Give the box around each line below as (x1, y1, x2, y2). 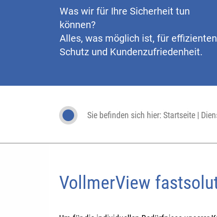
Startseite (163, 110, 195, 120)
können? (60, 19, 95, 31)
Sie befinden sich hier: (87, 110, 163, 120)
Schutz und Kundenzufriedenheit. (60, 46, 202, 58)
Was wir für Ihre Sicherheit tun (60, 5, 190, 17)
